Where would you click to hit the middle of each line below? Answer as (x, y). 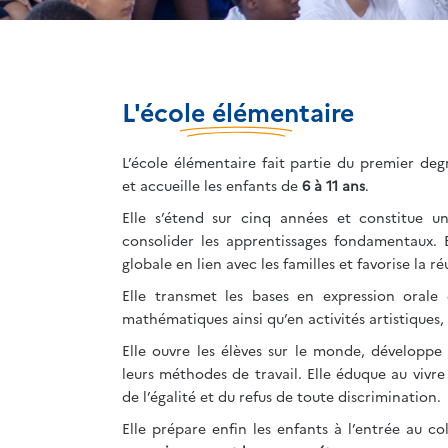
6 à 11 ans (333, 185)
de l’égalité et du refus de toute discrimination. (281, 396)
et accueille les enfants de (212, 185)
